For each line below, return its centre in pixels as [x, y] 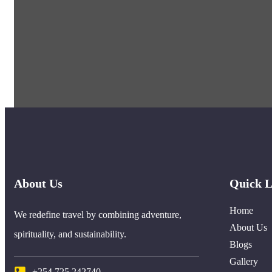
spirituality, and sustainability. [70, 234]
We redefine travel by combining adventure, [98, 214]
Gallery [244, 261]
